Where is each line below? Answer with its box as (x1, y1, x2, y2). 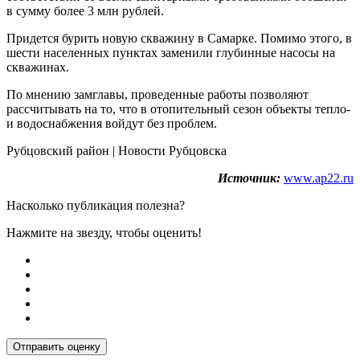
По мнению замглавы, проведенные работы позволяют (6, 88, 309, 102)
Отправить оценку (13, 341, 100, 354)
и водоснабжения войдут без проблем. (6, 117, 217, 131)
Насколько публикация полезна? (6, 198, 185, 213)
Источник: (218, 171, 280, 186)
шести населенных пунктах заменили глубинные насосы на (6, 46, 335, 60)
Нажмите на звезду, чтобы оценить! (6, 226, 202, 240)
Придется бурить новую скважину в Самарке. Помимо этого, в (6, 31, 352, 46)
